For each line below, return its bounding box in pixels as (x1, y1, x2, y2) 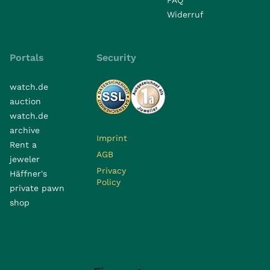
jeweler (10, 154, 40, 164)
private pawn (10, 183, 64, 193)
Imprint (96, 133, 127, 143)
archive (10, 125, 40, 135)
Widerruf (167, 9, 204, 19)
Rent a (10, 139, 37, 149)
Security (96, 51, 136, 63)
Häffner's (10, 168, 47, 178)
